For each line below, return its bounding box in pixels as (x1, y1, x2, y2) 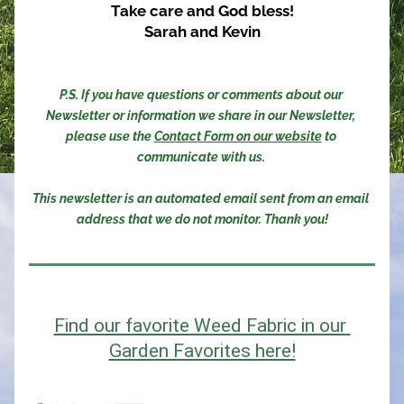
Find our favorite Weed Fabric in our (53, 315, 346, 336)
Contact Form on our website (153, 129, 322, 143)
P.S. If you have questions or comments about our (59, 87, 343, 102)
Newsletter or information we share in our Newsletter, (46, 108, 355, 123)
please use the (65, 129, 154, 143)
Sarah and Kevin (143, 23, 261, 41)
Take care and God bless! (110, 2, 294, 20)
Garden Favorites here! (108, 340, 296, 362)
